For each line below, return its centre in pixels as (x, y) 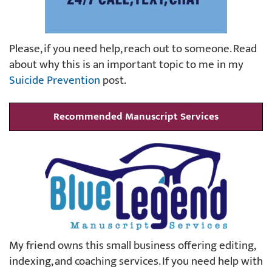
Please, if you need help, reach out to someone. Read (133, 49)
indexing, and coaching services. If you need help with (136, 261)
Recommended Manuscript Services (136, 116)
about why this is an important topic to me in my (126, 64)
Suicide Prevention (55, 80)
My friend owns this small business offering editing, (132, 245)
